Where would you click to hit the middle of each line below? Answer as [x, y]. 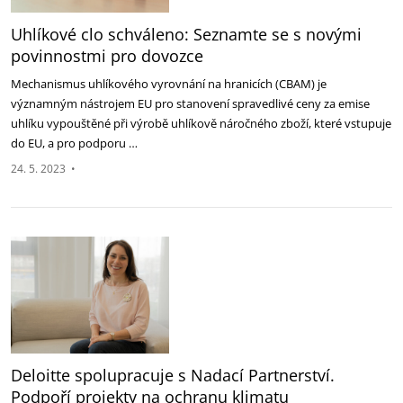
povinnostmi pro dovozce [107, 56]
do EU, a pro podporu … [76, 143]
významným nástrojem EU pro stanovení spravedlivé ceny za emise [190, 103]
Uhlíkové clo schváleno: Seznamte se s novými [186, 34]
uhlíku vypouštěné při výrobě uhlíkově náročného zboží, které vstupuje [201, 123]
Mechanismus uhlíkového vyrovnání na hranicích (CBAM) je [169, 84]
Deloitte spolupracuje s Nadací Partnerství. [173, 375]
